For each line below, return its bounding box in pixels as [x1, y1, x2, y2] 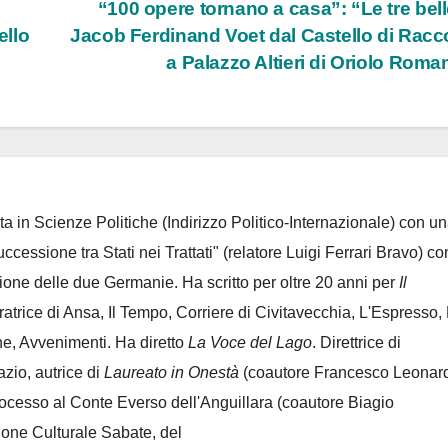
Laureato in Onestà [104, 363, 239, 381]
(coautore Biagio [273, 393, 394, 411]
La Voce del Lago [188, 333, 312, 351]
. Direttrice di [312, 333, 405, 351]
